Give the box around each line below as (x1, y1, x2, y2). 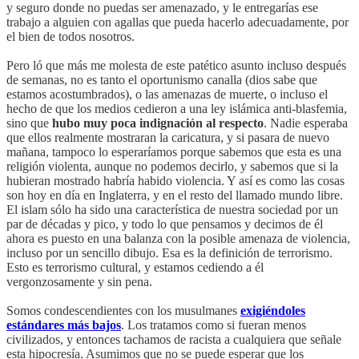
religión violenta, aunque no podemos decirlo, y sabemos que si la (6, 159, 338, 173)
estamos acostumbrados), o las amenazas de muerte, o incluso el (6, 87, 328, 101)
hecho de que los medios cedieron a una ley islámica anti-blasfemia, (6, 101, 347, 115)
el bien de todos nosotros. (6, 29, 135, 43)
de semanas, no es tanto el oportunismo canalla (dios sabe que (6, 72, 317, 87)
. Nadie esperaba (264, 115, 348, 130)
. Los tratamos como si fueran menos (121, 317, 306, 332)
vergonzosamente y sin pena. (6, 274, 152, 288)
